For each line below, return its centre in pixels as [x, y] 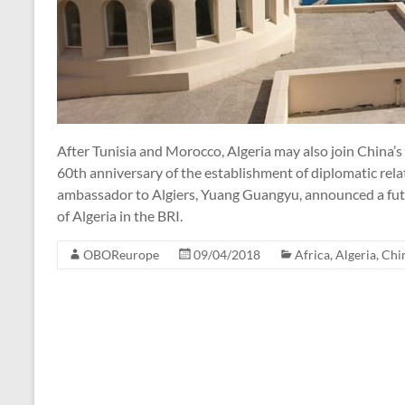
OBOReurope [121, 254]
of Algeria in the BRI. [120, 215]
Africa [312, 254]
